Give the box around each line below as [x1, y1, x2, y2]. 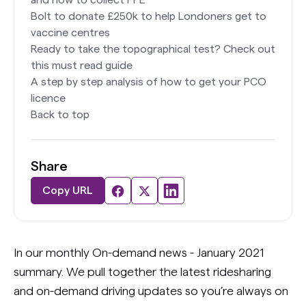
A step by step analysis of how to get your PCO [31, 76, 266, 87]
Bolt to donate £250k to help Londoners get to [31, 11, 266, 22]
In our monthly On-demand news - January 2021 [14, 247, 264, 259]
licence [31, 93, 66, 104]
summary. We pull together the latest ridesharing [14, 266, 271, 278]
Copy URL [42, 185, 93, 196]
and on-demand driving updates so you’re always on [14, 285, 288, 297]
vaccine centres [31, 27, 110, 38]
